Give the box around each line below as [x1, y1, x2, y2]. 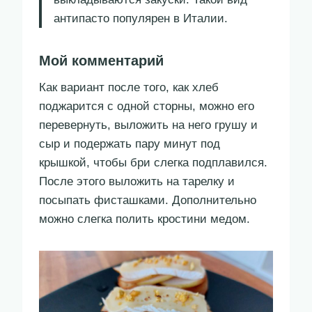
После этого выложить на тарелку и [39, 175, 235, 189]
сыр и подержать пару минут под [39, 137, 220, 151]
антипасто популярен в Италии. [54, 12, 228, 26]
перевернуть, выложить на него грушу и [39, 118, 258, 132]
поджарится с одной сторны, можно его [39, 100, 254, 114]
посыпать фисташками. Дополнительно [39, 194, 256, 208]
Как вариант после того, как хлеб [39, 81, 219, 95]
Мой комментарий [39, 53, 164, 69]
